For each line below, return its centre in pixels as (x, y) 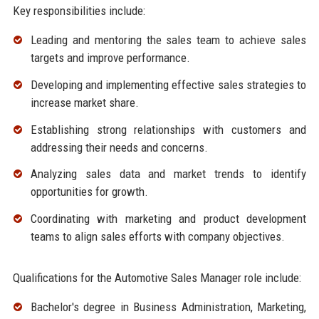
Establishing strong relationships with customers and (168, 129)
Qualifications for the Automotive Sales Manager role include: (157, 278)
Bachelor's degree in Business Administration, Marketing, (168, 307)
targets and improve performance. (110, 58)
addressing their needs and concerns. (119, 147)
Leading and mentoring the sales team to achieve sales (168, 40)
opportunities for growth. (89, 192)
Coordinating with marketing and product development (168, 219)
